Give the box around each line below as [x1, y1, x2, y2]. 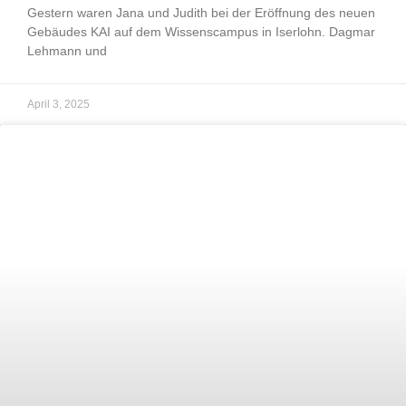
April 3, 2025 [27, 97, 90, 111]
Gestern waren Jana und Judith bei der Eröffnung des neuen [27, 5, 375, 20]
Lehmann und [27, 43, 107, 58]
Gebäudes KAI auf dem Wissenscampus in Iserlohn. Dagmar [27, 24, 375, 39]
